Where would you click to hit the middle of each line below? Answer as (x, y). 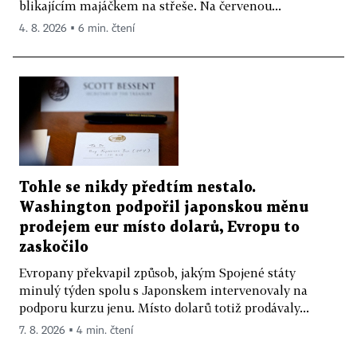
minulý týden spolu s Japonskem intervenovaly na (163, 290)
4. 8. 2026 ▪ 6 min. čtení (77, 28)
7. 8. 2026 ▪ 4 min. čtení (76, 331)
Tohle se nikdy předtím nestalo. (137, 188)
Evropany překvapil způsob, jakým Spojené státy (157, 273)
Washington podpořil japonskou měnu (164, 208)
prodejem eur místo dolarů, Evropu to (159, 228)
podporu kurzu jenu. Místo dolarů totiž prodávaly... (164, 308)
